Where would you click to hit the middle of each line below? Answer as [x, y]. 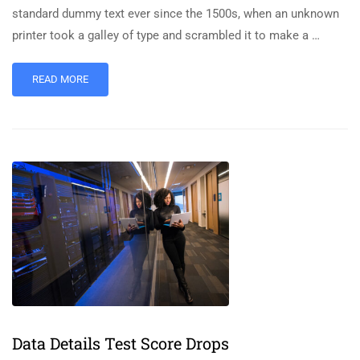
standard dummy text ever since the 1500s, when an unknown [176, 13]
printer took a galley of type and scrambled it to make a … [166, 35]
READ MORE [60, 79]
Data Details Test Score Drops [121, 343]
